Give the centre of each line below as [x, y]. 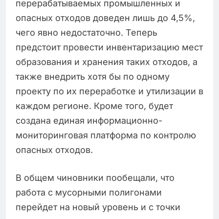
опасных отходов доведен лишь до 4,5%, [105, 18]
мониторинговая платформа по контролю [106, 135]
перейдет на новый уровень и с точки [98, 207]
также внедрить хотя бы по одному [93, 77]
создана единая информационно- [89, 121]
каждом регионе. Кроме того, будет [94, 106]
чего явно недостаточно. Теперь [87, 33]
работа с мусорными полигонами [89, 193]
